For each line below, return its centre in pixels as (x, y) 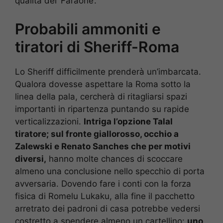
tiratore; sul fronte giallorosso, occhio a (97, 134)
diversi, (31, 159)
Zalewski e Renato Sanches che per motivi (103, 146)
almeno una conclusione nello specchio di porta (110, 171)
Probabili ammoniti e (88, 29)
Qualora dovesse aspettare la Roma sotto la (103, 84)
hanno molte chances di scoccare (114, 159)
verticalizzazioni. (49, 121)
